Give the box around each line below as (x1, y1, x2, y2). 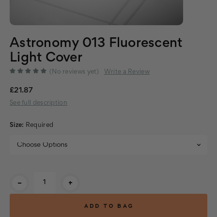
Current (10, 174, 34, 180)
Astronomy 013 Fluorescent (10, 37, 183, 50)
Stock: (10, 184, 30, 190)
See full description (10, 100, 67, 106)
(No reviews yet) (49, 69, 99, 75)
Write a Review (104, 69, 150, 75)
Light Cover (10, 52, 82, 64)
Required (25, 122, 54, 128)
